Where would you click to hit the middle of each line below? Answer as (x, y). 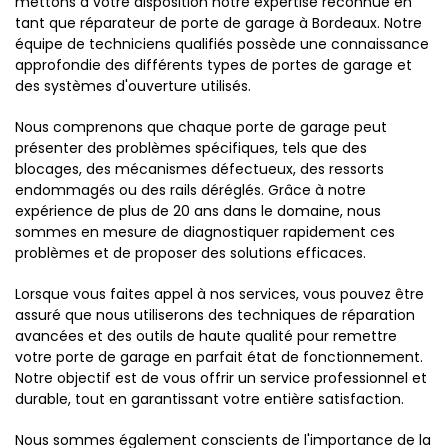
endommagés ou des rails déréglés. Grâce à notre (190, 190)
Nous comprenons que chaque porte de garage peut (201, 127)
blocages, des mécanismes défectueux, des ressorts (199, 169)
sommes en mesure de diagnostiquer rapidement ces (205, 232)
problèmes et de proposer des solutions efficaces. (190, 253)
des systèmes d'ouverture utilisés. (133, 86)
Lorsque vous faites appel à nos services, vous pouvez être (219, 294)
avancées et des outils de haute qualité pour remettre (206, 336)
